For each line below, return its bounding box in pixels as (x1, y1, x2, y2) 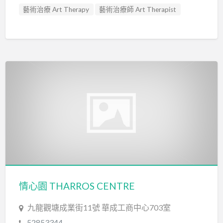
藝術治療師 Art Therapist (99, 5, 177, 13)
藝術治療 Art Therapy (23, 5, 90, 13)
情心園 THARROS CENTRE (18, 180, 135, 192)
